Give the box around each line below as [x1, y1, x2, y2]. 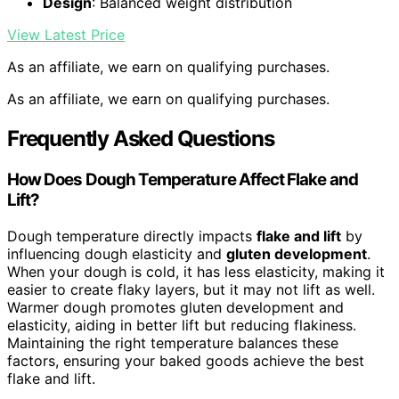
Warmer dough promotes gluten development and [7, 297, 344, 316]
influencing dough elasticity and [7, 244, 226, 263]
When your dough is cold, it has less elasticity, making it [7, 262, 385, 281]
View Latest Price [7, 26, 125, 45]
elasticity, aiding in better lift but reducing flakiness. [7, 315, 356, 334]
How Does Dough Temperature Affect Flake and [7, 169, 358, 191]
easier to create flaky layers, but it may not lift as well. [7, 280, 375, 298]
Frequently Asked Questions [7, 126, 274, 152]
